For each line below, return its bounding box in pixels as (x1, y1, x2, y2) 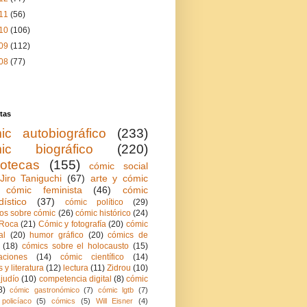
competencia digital (38, 274, 112, 284)
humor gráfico (29, 230, 84, 240)
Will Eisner (95, 297, 134, 305)
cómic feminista (5, 184, 82, 195)
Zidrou (107, 263, 131, 273)
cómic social (89, 160, 149, 171)
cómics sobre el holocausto (21, 241, 130, 251)
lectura (63, 263, 88, 273)
